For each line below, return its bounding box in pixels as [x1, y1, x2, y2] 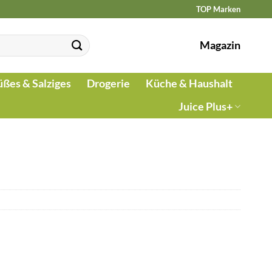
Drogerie [87, 77, 130, 90]
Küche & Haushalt [146, 77, 233, 90]
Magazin [200, 39, 240, 52]
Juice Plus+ [178, 100, 233, 113]
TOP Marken [196, 4, 240, 14]
